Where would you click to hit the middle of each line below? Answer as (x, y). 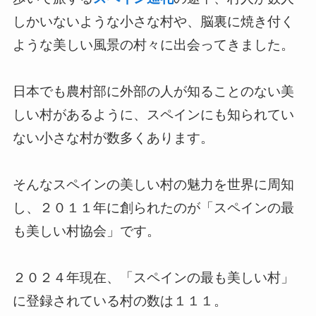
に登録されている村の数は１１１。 (120, 300)
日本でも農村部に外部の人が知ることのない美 (153, 91)
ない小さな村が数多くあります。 (113, 138)
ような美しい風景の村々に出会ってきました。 (153, 44)
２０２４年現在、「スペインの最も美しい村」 (153, 277)
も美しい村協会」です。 (86, 231)
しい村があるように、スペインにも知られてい (153, 114)
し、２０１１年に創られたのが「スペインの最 (153, 207)
